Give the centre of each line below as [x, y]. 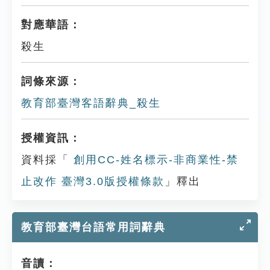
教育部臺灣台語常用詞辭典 [93, 227]
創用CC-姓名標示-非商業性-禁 [154, 160]
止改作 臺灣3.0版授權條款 [93, 181]
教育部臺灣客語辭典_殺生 [91, 103]
